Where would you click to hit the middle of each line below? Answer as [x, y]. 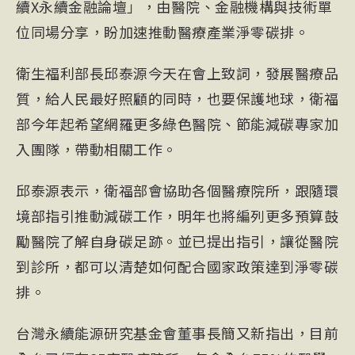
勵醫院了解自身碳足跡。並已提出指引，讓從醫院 [177, 241]
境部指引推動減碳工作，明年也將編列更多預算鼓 [177, 216]
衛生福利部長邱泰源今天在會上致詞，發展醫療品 [177, 73]
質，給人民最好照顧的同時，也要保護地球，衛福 [177, 98]
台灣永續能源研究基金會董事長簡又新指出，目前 [177, 333]
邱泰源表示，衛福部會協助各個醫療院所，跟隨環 [177, 190]
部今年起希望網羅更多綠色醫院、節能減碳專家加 [177, 124]
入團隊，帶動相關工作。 [97, 149]
